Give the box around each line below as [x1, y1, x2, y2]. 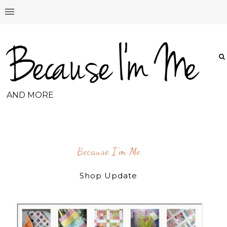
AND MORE [6, 90, 54, 100]
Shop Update [80, 171, 138, 181]
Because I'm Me [77, 145, 140, 158]
